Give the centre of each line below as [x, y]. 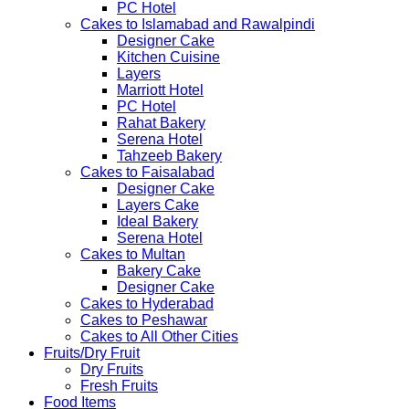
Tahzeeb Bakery [169, 155]
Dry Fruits [112, 369]
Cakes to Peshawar [144, 320]
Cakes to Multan [133, 254]
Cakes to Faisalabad [147, 172]
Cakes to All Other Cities [159, 336]
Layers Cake [158, 204]
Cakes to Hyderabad [147, 303]
